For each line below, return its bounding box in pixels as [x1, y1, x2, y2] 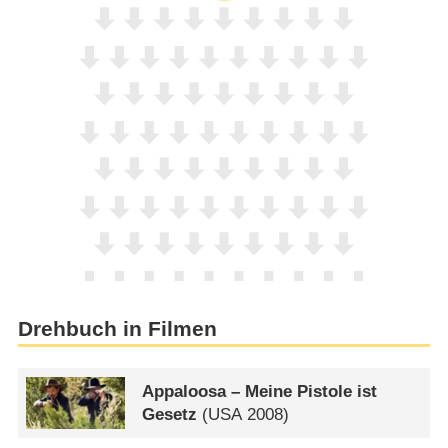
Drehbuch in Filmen [17, 316, 217, 341]
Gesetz [142, 404, 198, 424]
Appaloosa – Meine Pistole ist [142, 381, 378, 401]
